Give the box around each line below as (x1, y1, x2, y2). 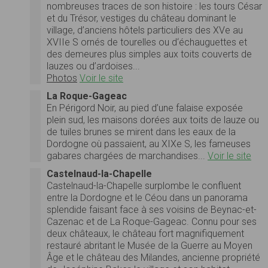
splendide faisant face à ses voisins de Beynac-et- (47, 203, 257, 215)
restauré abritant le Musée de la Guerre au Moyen (47, 239, 252, 251)
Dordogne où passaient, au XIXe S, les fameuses (47, 138, 251, 150)
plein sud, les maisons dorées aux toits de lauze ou (47, 114, 259, 126)
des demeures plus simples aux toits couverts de (47, 48, 252, 60)
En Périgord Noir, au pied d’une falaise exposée (47, 102, 243, 114)
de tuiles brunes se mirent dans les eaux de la (47, 126, 236, 138)
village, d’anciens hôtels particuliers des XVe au (47, 24, 243, 36)
